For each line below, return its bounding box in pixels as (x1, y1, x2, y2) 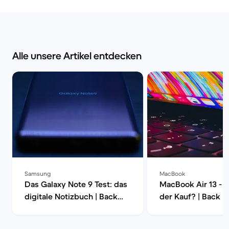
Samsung (25, 170, 51, 177)
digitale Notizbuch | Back (25, 191, 118, 201)
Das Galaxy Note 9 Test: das (25, 179, 127, 189)
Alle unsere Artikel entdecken (12, 50, 142, 62)
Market (25, 203, 51, 214)
